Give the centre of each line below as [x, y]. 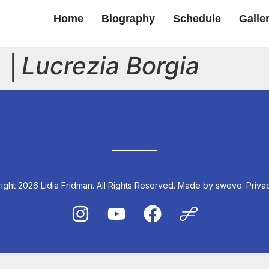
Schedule [197, 19]
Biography [128, 19]
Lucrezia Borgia [110, 66]
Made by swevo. [211, 185]
